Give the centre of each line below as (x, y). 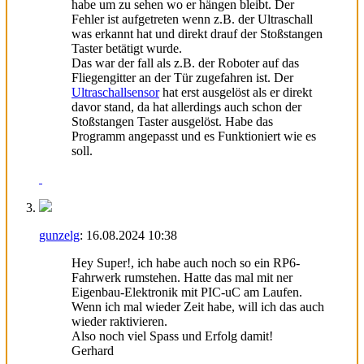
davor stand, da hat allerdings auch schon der (186, 106)
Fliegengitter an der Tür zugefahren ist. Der (182, 77)
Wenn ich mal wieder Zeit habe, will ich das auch (198, 306)
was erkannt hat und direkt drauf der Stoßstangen (197, 33)
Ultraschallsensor (115, 92)
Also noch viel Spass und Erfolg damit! (172, 336)
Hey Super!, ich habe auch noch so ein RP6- (186, 262)
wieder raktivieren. (119, 321)
